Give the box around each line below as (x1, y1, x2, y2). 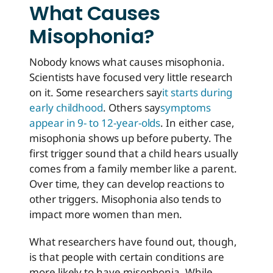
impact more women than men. (29, 207, 183, 222)
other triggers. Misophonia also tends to (29, 192, 221, 207)
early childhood (29, 101, 104, 115)
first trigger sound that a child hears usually (29, 146, 239, 161)
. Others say (103, 101, 161, 115)
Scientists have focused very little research (29, 70, 233, 85)
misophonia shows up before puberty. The (29, 131, 232, 146)
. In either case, (160, 116, 235, 130)
